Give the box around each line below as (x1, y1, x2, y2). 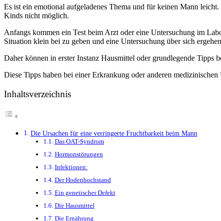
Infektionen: (54, 163, 88, 171)
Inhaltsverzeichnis (4, 89, 71, 99)
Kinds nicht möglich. (4, 11, 69, 20)
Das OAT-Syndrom (54, 138, 104, 146)
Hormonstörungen (54, 150, 103, 158)
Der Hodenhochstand (54, 176, 111, 184)
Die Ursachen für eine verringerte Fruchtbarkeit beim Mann (30, 129, 197, 138)
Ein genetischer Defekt (54, 189, 115, 197)
